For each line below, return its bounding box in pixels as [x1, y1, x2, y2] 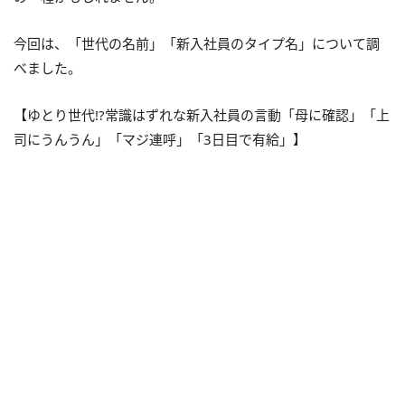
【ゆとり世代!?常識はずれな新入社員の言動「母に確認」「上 [14, 106, 390, 124]
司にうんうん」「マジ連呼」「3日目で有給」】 [14, 130, 306, 148]
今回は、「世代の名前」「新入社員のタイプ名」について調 [14, 34, 380, 52]
